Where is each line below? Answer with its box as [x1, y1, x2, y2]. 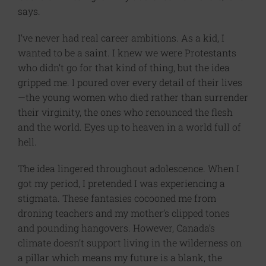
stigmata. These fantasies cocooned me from [18, 192, 216, 204]
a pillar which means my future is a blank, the [18, 251, 222, 264]
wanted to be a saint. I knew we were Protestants [18, 46, 236, 59]
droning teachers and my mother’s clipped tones [18, 207, 230, 219]
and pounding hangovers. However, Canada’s [18, 221, 215, 234]
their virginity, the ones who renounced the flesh [18, 106, 233, 118]
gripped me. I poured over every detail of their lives [18, 76, 242, 88]
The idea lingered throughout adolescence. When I [18, 162, 239, 175]
